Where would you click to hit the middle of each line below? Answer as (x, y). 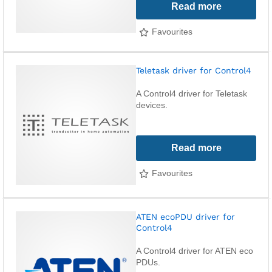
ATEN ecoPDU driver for (185, 217)
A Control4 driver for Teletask (192, 93)
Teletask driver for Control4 (194, 70)
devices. (152, 105)
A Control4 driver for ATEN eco (195, 251)
